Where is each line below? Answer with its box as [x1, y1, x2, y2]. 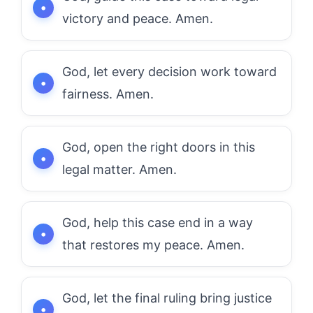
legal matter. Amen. [62, 161, 177, 177]
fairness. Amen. [62, 86, 154, 101]
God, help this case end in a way [62, 214, 253, 230]
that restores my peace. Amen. [62, 237, 245, 252]
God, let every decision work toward [62, 64, 277, 79]
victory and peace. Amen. [62, 10, 213, 26]
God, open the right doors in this [62, 139, 255, 154]
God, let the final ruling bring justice [62, 290, 272, 305]
